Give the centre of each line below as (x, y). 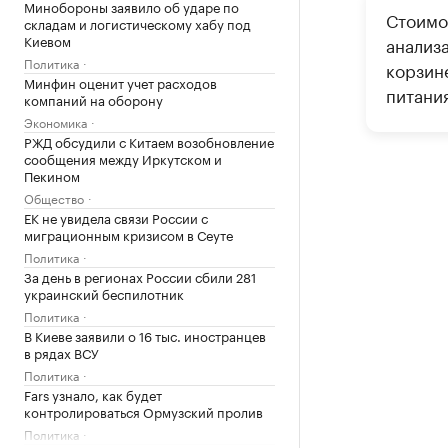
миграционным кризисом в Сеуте (128, 234)
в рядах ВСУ (61, 352)
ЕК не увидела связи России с (116, 217)
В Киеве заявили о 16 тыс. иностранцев (145, 335)
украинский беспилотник (104, 293)
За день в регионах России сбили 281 (140, 276)
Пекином (52, 175)
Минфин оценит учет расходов (120, 82)
